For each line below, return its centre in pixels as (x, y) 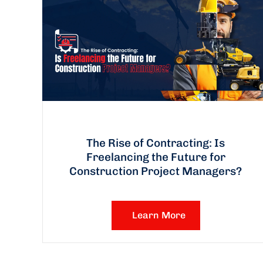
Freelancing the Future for (156, 157)
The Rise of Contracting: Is (156, 143)
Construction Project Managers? (156, 171)
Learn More (159, 215)
